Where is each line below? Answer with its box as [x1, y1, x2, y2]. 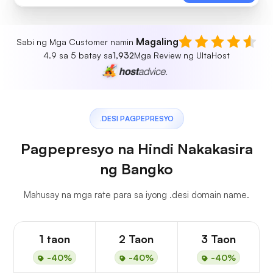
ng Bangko [100, 160, 173, 179]
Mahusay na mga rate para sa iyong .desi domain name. [24, 189, 249, 201]
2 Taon [119, 232, 154, 246]
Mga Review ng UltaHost [134, 50, 230, 60]
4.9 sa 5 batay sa [43, 50, 113, 60]
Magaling [136, 35, 179, 48]
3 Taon [200, 232, 236, 246]
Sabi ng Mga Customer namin [16, 36, 136, 47]
